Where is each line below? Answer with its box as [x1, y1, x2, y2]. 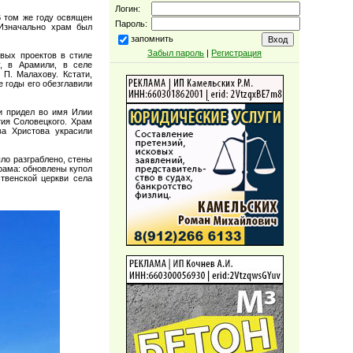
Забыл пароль [147, 48, 205, 58]
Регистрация [211, 48, 262, 58]
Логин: [115, 4, 141, 13]
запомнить [131, 34, 174, 44]
